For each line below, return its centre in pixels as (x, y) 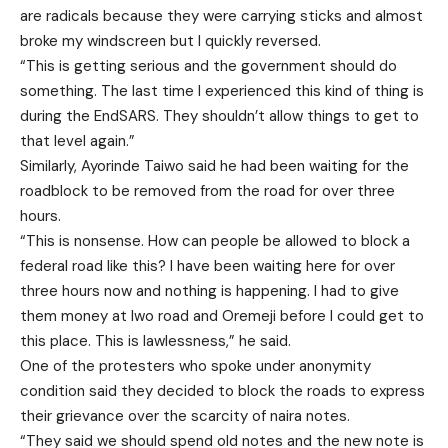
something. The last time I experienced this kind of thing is (222, 91)
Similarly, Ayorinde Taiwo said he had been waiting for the (214, 166)
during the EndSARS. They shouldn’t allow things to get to (219, 116)
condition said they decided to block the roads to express (222, 391)
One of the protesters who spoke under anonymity (195, 366)
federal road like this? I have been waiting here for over (207, 266)
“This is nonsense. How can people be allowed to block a (215, 241)
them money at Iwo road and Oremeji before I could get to (222, 316)
